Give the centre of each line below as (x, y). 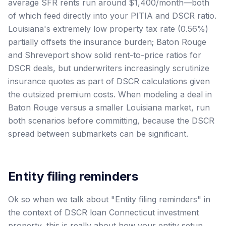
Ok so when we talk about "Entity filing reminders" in (109, 199)
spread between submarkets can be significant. (98, 133)
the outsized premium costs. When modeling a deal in (110, 94)
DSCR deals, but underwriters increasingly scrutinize (109, 68)
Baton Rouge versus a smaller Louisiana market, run (109, 107)
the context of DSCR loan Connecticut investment (103, 212)
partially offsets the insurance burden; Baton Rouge (107, 42)
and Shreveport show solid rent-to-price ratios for (105, 55)
